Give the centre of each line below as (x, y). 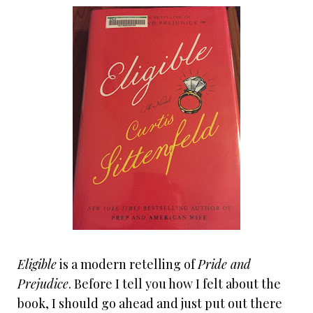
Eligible (37, 264)
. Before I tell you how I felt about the (175, 284)
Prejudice (43, 284)
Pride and (224, 264)
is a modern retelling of (127, 264)
